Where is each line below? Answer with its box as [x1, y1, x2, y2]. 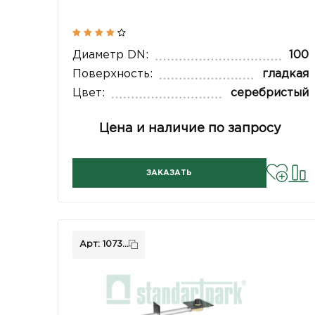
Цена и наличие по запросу [99, 123, 282, 135]
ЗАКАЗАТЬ [146, 169, 193, 177]
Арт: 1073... [79, 240, 129, 248]
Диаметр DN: [72, 50, 149, 61]
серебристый [230, 88, 309, 99]
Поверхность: [72, 69, 153, 80]
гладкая [262, 69, 309, 80]
